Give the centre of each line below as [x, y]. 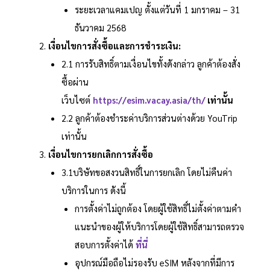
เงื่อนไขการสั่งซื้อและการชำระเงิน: [114, 46]
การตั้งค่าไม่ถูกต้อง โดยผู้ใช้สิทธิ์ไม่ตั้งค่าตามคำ [158, 209]
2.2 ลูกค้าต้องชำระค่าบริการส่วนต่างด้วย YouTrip [149, 118]
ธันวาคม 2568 [100, 28]
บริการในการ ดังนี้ [93, 190]
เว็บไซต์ [77, 100]
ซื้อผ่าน [75, 82]
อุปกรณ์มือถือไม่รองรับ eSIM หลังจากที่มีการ [154, 263]
